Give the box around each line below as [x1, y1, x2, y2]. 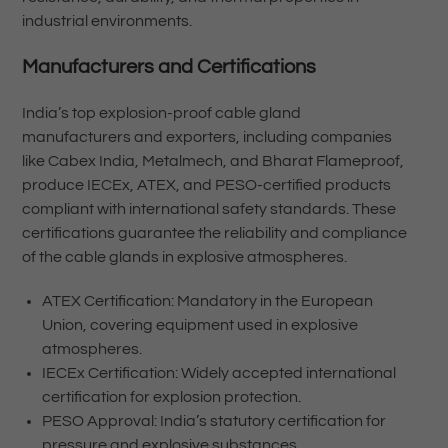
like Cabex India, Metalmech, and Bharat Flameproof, [21, 153, 404, 170]
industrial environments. [21, 13, 192, 30]
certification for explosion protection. [41, 389, 301, 406]
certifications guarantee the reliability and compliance [21, 225, 407, 242]
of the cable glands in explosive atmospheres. [21, 249, 347, 266]
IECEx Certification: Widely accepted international [41, 365, 396, 382]
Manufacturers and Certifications [21, 57, 316, 78]
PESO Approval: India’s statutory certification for [41, 413, 386, 430]
